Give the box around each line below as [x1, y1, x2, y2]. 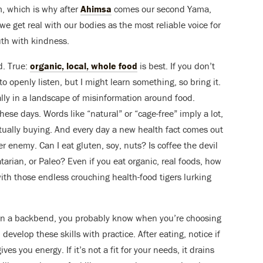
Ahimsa [80, 3, 112, 15]
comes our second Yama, [112, 3, 211, 15]
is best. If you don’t [137, 60, 215, 72]
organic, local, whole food [30, 60, 137, 72]
